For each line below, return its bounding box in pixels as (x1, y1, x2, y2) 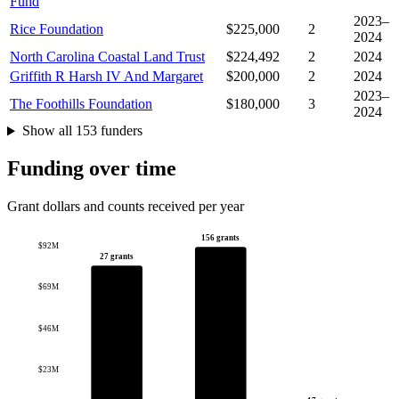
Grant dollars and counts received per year (7, 199, 244, 215)
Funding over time (7, 157, 176, 181)
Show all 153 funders (21, 123, 142, 139)
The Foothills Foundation (10, 96, 152, 112)
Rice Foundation (10, 21, 103, 37)
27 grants (100, 252, 134, 262)
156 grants (201, 233, 240, 243)
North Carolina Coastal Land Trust (10, 49, 205, 65)
